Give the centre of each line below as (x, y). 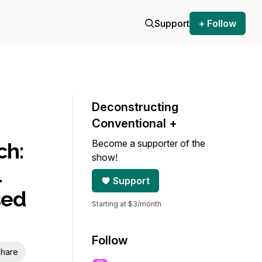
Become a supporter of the (149, 143)
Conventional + (135, 123)
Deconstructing (135, 107)
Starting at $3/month (127, 204)
